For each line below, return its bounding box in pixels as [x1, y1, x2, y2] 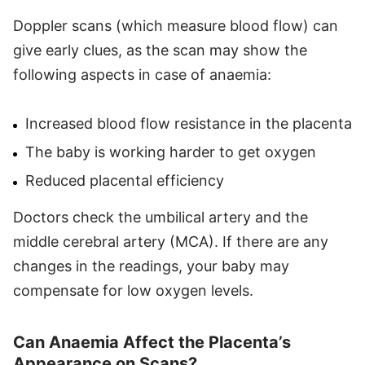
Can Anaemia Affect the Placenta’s [13, 332, 291, 352]
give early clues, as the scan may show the [13, 41, 307, 59]
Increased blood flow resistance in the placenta [25, 114, 352, 132]
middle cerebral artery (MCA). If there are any [13, 232, 328, 250]
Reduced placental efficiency [25, 171, 224, 189]
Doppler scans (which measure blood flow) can [13, 16, 338, 34]
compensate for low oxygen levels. [13, 281, 253, 299]
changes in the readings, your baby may [13, 257, 289, 275]
